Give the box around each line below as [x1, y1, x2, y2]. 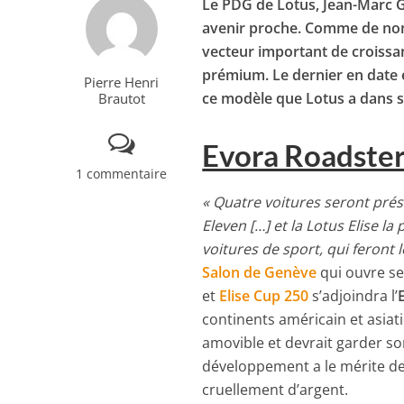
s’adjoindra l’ [308, 286, 399, 307]
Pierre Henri [84, 73, 160, 92]
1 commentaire [76, 165, 168, 183]
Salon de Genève [202, 262, 317, 283]
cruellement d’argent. [202, 380, 349, 400]
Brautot [97, 89, 145, 108]
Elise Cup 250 [219, 286, 309, 307]
